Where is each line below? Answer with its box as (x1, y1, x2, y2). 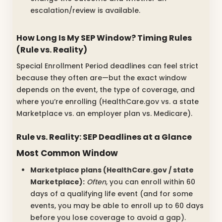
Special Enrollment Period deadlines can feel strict (16, 61, 198, 71)
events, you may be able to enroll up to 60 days (30, 200, 204, 211)
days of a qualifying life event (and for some (30, 188, 193, 199)
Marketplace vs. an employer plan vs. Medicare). (16, 109, 192, 119)
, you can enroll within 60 (106, 176, 195, 187)
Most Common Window (16, 147, 118, 160)
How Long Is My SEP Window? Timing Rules (16, 32, 192, 44)
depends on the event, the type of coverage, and (16, 85, 195, 95)
